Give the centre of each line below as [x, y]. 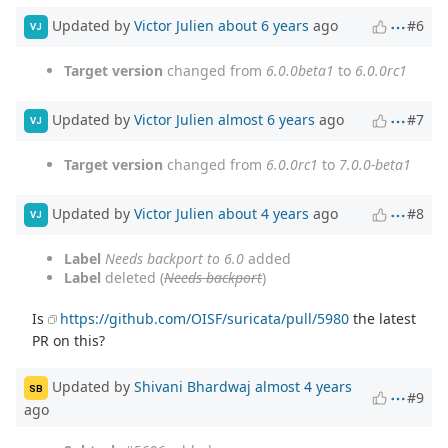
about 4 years [263, 213]
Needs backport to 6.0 [174, 258]
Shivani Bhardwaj [192, 387]
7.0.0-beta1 [375, 164]
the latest [383, 318]
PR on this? [69, 340]
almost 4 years [303, 387]
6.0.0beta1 [300, 70]
